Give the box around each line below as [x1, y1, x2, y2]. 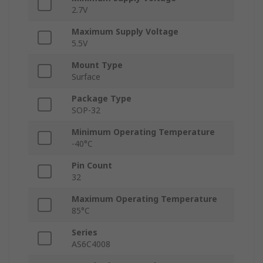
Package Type [72, 93, 131, 104]
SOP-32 [72, 104, 100, 116]
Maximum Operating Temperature [72, 193, 217, 205]
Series [72, 227, 97, 238]
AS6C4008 [72, 238, 110, 250]
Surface [72, 71, 100, 83]
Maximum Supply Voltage [72, 26, 178, 38]
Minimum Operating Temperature [72, 126, 215, 138]
